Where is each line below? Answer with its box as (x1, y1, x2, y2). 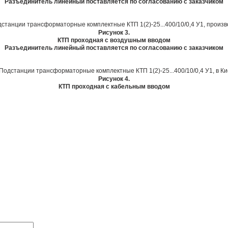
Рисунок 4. (98, 75, 130, 82)
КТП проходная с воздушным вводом (58, 36, 170, 44)
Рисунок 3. (98, 28, 130, 36)
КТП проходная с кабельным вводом (58, 82, 170, 90)
